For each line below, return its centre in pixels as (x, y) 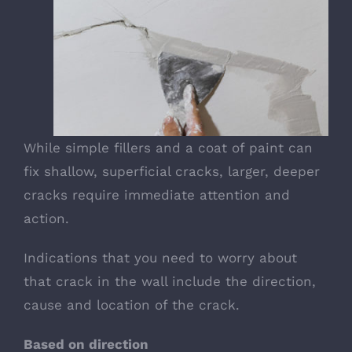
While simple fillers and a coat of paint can (168, 147)
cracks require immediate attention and (157, 194)
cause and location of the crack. (132, 304)
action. (46, 218)
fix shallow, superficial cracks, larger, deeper (172, 171)
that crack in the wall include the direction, (170, 281)
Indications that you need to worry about (160, 257)
